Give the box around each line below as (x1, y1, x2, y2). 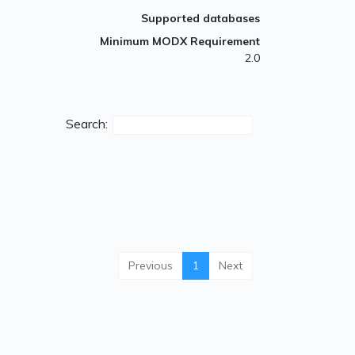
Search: (66, 116, 108, 132)
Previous (128, 258, 173, 273)
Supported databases (141, 11, 260, 26)
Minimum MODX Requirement (100, 34, 260, 49)
